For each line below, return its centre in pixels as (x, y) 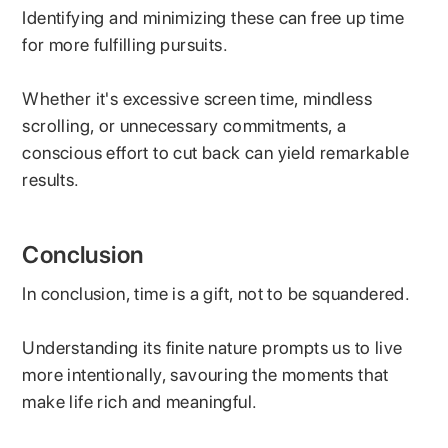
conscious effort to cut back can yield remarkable (216, 152)
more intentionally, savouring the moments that (205, 374)
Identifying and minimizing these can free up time (213, 17)
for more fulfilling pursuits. (127, 44)
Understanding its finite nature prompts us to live (212, 347)
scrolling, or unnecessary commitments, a (184, 125)
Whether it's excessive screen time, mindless (197, 98)
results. (51, 179)
